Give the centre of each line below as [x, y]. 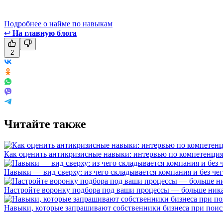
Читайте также [45, 124]
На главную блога [45, 33]
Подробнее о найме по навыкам [58, 23]
